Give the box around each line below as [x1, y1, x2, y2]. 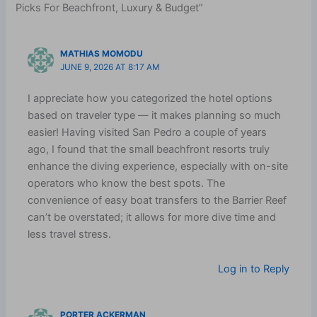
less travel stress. [28, 227, 112, 241]
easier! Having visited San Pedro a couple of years [28, 125, 267, 139]
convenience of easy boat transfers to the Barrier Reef [28, 193, 287, 207]
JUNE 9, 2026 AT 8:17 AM [60, 62, 161, 72]
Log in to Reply [217, 263, 289, 276]
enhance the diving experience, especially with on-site [28, 159, 289, 173]
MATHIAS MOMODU [60, 48, 144, 59]
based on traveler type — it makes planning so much [28, 108, 282, 122]
